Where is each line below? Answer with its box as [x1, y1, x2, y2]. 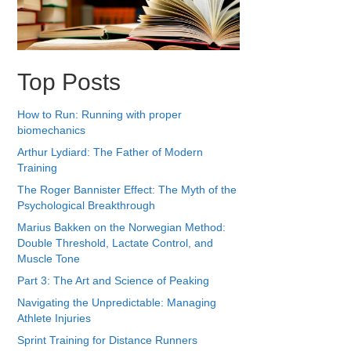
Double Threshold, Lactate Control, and [16, 237, 213, 250]
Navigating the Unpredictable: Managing [16, 296, 216, 309]
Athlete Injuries [16, 312, 91, 325]
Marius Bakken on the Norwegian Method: [16, 221, 226, 234]
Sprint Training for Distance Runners [16, 334, 197, 347]
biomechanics [16, 124, 85, 137]
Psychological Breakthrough [16, 199, 155, 212]
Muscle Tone [16, 252, 80, 266]
